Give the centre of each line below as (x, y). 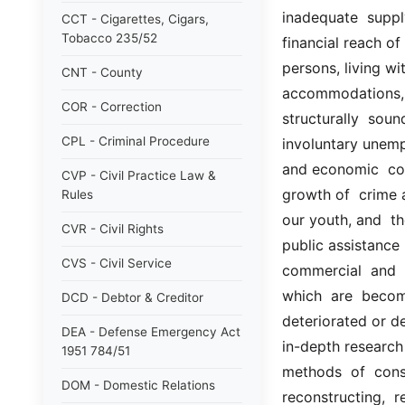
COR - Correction (112, 107)
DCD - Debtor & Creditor (132, 297)
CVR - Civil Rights (113, 229)
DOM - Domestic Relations (138, 385)
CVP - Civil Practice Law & (139, 175)
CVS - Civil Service (117, 263)
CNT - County (102, 72)
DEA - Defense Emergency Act (151, 332)
